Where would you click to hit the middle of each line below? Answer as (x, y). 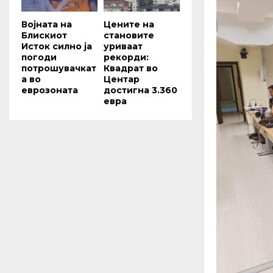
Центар (122, 79)
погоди (39, 57)
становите (129, 35)
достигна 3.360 (140, 90)
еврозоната (50, 90)
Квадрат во (131, 68)
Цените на (129, 24)
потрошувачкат (59, 68)
